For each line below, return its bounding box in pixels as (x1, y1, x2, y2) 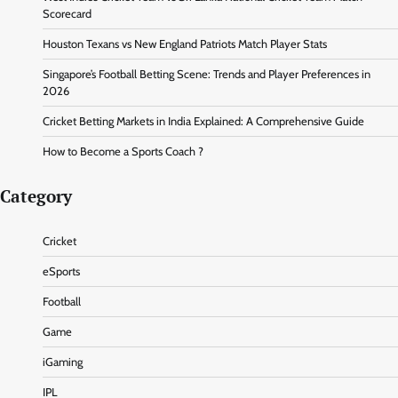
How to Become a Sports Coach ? (43, 144, 203, 158)
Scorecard (43, 6, 92, 20)
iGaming (43, 354, 83, 369)
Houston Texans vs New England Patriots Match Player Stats (43, 36, 327, 51)
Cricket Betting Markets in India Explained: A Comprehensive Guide (43, 114, 364, 128)
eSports (43, 264, 80, 278)
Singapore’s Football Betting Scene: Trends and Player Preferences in (43, 67, 370, 81)
